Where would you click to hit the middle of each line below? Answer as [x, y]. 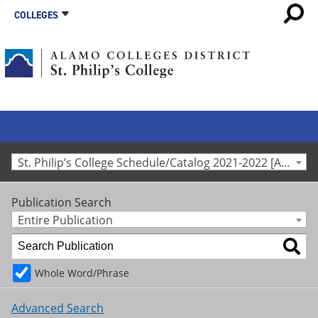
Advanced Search [57, 308]
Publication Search [61, 202]
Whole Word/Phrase [82, 273]
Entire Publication [65, 220]
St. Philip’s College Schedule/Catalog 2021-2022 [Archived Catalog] [286, 163]
